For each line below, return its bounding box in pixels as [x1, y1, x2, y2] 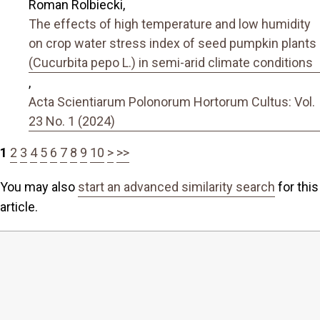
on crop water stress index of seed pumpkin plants [29, 36, 316, 51]
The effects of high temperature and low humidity [29, 16, 311, 32]
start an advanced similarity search [78, 179, 275, 195]
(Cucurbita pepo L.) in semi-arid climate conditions [29, 55, 313, 71]
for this [275, 179, 319, 195]
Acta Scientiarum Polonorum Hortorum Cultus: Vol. [29, 94, 315, 110]
